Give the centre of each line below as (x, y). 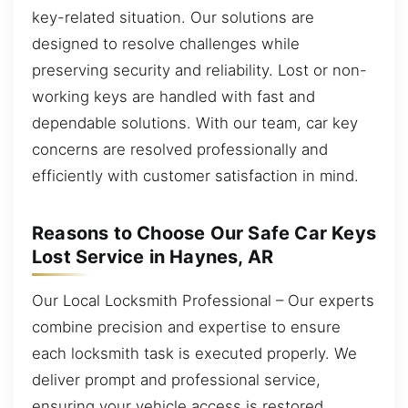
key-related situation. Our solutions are (173, 17)
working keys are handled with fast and (173, 96)
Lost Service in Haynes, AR (153, 257)
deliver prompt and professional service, (176, 379)
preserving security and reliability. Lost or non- (199, 70)
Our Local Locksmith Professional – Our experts (203, 300)
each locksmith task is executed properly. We (194, 353)
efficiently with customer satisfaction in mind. (195, 175)
